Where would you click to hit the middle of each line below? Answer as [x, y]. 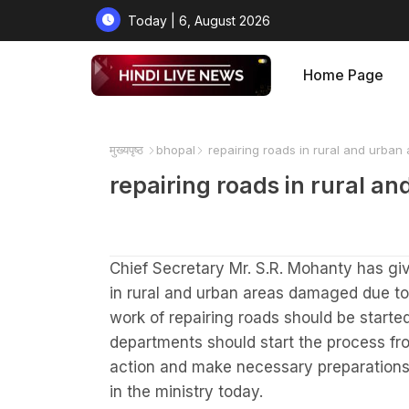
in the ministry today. [186, 391]
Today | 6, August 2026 [199, 20]
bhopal [175, 150]
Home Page [344, 75]
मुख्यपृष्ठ [126, 150]
